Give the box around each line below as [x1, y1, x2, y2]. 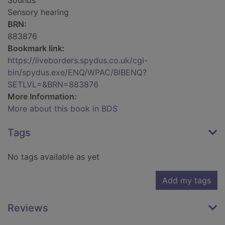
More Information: [8, 91, 77, 102]
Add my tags [162, 175, 211, 186]
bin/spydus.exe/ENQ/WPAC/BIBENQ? [8, 67, 147, 78]
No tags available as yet [8, 152, 99, 162]
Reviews [8, 202, 48, 214]
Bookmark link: [8, 43, 65, 54]
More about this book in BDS [8, 103, 118, 114]
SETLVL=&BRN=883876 [8, 79, 98, 90]
